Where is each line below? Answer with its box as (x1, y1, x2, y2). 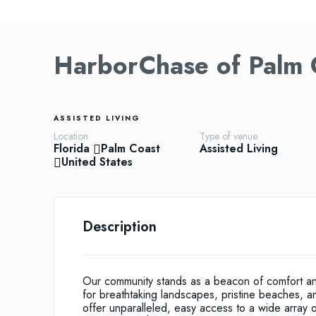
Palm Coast (101, 140, 160, 157)
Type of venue (199, 129, 257, 144)
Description (83, 217, 157, 238)
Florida (54, 140, 90, 157)
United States (61, 154, 133, 171)
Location (54, 129, 88, 144)
